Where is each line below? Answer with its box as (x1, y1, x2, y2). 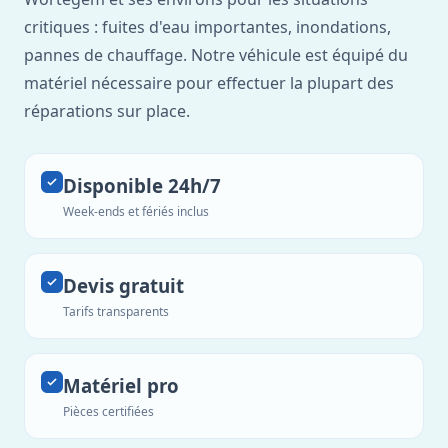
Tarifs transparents (63, 303, 169, 320)
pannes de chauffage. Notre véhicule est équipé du (24, 44, 408, 66)
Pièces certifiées (63, 403, 154, 420)
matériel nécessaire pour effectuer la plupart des (24, 72, 394, 94)
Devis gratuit (63, 273, 184, 298)
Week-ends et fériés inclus (63, 203, 209, 220)
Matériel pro (63, 373, 179, 398)
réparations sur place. (24, 100, 190, 122)
